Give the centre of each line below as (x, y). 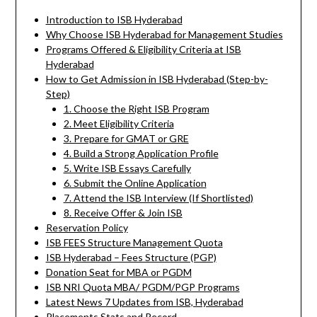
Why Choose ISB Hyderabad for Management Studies (164, 34)
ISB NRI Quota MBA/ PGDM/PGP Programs (143, 287)
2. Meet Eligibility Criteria (119, 123)
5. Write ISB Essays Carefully (127, 168)
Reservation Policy (87, 227)
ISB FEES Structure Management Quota (134, 242)
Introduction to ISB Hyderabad (114, 19)
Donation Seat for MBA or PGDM (119, 272)
